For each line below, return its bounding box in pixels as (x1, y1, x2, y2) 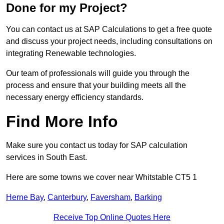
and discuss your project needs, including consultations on (6, 37, 212, 46)
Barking (134, 193, 162, 202)
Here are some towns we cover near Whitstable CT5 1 (6, 173, 197, 182)
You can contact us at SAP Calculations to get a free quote (6, 25, 212, 34)
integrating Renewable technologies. (6, 49, 136, 58)
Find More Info (6, 112, 118, 131)
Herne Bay (6, 193, 43, 202)
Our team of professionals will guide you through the (6, 69, 189, 78)
